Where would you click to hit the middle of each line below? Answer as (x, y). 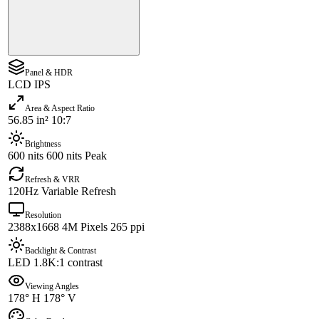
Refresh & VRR (52, 180)
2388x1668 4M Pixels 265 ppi (76, 227)
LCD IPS (29, 85)
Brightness (43, 144)
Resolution (43, 215)
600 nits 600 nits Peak (57, 156)
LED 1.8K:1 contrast (55, 263)
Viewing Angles (52, 287)
